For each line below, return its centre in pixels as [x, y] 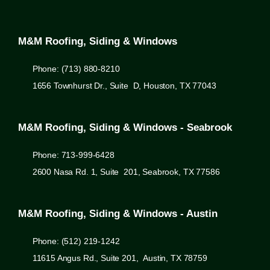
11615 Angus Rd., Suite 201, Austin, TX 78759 [120, 258]
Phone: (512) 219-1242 [76, 241]
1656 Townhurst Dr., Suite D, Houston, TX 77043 [124, 85]
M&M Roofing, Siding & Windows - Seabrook [125, 127]
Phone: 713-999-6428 [73, 155]
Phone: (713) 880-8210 [76, 68]
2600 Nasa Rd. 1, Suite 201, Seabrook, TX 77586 [126, 171]
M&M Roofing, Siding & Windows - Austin [118, 213]
